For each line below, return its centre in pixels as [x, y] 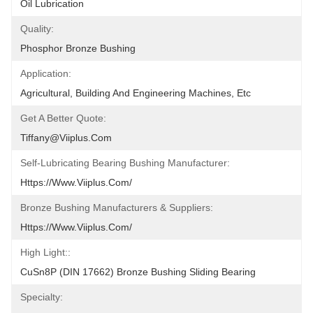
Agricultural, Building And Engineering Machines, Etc [136, 93]
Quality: [37, 29]
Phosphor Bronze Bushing [78, 48]
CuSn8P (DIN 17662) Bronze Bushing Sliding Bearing [138, 272]
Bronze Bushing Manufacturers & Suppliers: [117, 208]
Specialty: [42, 297]
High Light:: [45, 252]
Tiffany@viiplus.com [66, 138]
